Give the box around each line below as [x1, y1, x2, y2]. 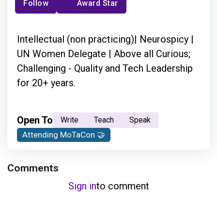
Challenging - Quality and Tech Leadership [17, 62, 193, 75]
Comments [7, 160, 59, 176]
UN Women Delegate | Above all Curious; [17, 48, 190, 60]
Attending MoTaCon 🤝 [22, 130, 106, 140]
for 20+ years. [17, 77, 76, 89]
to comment [96, 180, 149, 192]
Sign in [68, 180, 96, 192]
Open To [17, 114, 53, 126]
